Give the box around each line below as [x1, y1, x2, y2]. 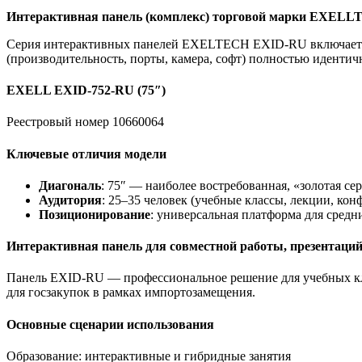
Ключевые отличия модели [6, 146, 166, 161]
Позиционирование [39, 207, 150, 221]
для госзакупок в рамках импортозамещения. [6, 285, 255, 300]
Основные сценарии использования [6, 317, 214, 331]
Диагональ [39, 178, 101, 192]
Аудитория [39, 192, 102, 207]
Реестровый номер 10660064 [6, 115, 164, 129]
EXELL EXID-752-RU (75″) [6, 83, 166, 98]
